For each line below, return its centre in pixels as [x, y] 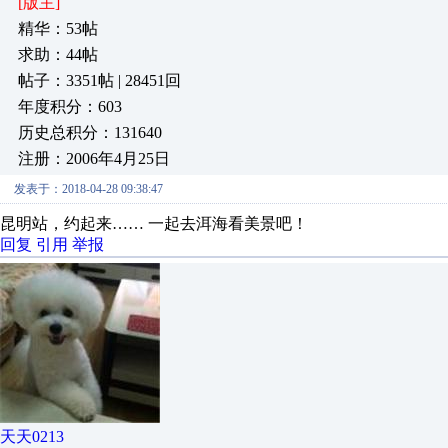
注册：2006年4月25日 [94, 158]
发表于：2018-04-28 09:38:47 [88, 189]
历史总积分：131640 [90, 132]
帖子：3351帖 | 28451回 [99, 80]
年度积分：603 [70, 106]
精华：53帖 [58, 28]
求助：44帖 [58, 54]
